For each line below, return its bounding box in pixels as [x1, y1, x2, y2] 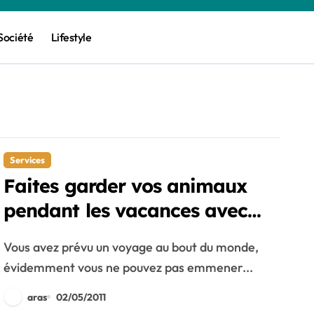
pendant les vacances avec [4, 198, 247, 222]
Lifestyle [50, 30, 92, 44]
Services [10, 154, 46, 165]
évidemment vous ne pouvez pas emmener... [4, 259, 254, 275]
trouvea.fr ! [4, 223, 103, 247]
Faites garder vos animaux [4, 174, 247, 198]
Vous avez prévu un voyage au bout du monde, [4, 239, 12, 255]
